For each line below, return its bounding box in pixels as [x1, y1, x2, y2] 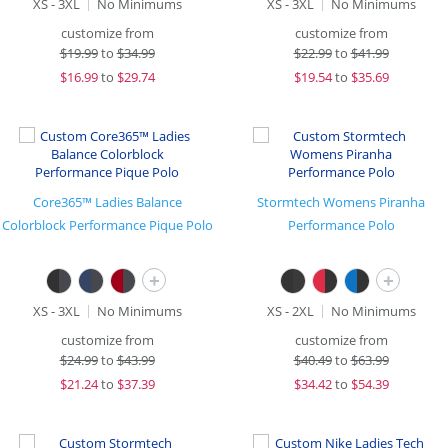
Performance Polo [287, 216, 395, 234]
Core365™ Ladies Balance [32, 193, 182, 211]
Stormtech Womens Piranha [257, 193, 425, 211]
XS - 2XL [266, 302, 314, 320]
